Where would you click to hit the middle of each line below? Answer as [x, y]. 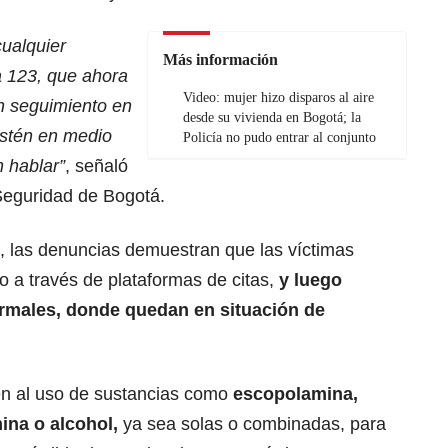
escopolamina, [295, 394]
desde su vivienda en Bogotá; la [272, 118]
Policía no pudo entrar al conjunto [279, 138]
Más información [220, 60]
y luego [310, 280]
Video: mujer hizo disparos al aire [278, 98]
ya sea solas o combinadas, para [254, 424]
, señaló [96, 166]
